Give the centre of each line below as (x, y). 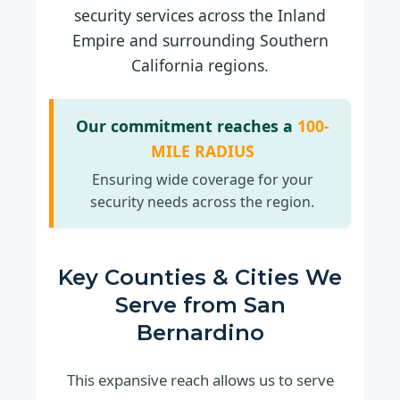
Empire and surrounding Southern (200, 41)
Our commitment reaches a (186, 126)
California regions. (200, 66)
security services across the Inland (200, 16)
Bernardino (200, 332)
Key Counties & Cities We (200, 277)
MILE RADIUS (202, 151)
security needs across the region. (202, 201)
